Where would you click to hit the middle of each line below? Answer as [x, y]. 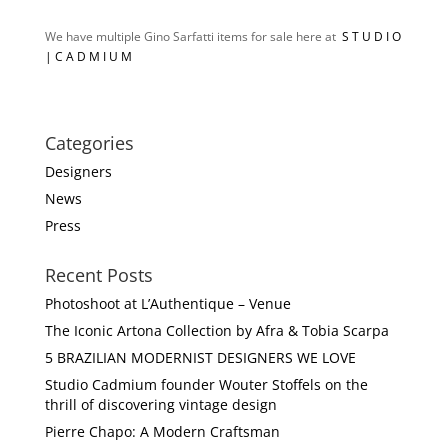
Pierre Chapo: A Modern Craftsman [162, 431]
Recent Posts [98, 275]
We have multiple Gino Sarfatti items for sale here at [193, 36]
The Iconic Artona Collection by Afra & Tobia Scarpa [216, 330]
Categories [89, 143]
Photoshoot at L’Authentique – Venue [167, 303]
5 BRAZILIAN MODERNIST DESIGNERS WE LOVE [200, 357]
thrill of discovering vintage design [160, 404]
